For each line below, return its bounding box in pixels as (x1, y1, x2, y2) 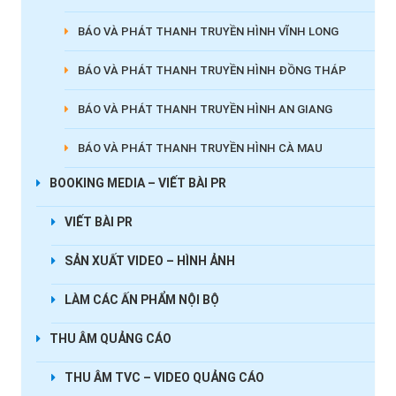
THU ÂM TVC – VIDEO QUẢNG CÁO (64, 370, 264, 385)
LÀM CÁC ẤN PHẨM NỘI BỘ (64, 293, 219, 308)
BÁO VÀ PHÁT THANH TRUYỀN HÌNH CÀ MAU (77, 141, 323, 156)
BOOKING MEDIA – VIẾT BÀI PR (49, 176, 226, 191)
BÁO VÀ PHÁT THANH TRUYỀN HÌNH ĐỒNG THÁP (77, 64, 346, 78)
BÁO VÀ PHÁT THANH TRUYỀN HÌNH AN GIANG (77, 103, 332, 117)
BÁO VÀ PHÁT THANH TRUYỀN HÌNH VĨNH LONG (77, 25, 339, 39)
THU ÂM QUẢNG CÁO (49, 331, 171, 346)
